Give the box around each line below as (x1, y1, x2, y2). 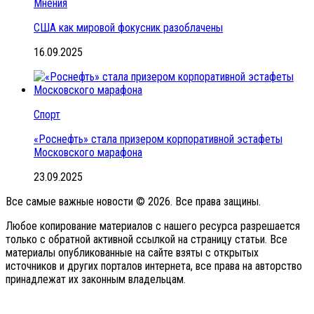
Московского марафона (34, 146, 142, 160)
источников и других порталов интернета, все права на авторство (6, 259, 302, 273)
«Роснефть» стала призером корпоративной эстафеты (34, 132, 282, 146)
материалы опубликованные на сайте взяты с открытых (6, 246, 259, 260)
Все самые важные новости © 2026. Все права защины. (6, 195, 261, 209)
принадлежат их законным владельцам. (6, 273, 186, 287)
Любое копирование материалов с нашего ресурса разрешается (6, 219, 300, 233)
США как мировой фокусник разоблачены (34, 21, 223, 35)
